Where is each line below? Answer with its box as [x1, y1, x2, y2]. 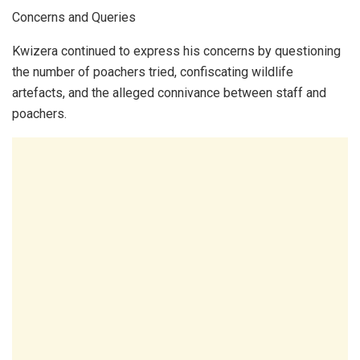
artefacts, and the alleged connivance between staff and [12, 85, 326, 101]
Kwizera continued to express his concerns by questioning [12, 43, 341, 59]
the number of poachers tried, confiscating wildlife [12, 64, 293, 80]
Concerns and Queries [12, 10, 136, 26]
